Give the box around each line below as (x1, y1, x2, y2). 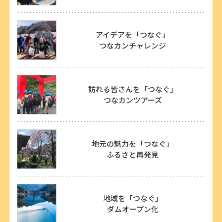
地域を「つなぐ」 (103, 193, 163, 204)
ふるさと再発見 (107, 149, 159, 160)
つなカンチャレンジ (99, 40, 166, 51)
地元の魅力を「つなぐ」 (92, 138, 174, 149)
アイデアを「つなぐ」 (96, 29, 170, 40)
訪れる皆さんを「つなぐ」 (88, 84, 177, 95)
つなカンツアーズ (103, 95, 162, 106)
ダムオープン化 (107, 204, 159, 215)
